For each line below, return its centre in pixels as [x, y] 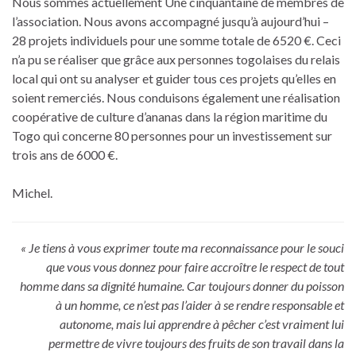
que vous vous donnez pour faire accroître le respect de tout [195, 267]
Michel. [32, 193]
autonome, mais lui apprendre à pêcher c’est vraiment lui [202, 324]
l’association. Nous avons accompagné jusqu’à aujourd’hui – [170, 21]
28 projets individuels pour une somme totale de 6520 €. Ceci [176, 41]
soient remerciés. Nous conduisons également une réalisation [176, 98]
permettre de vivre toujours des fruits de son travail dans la [196, 343]
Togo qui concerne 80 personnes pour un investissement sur [172, 136]
